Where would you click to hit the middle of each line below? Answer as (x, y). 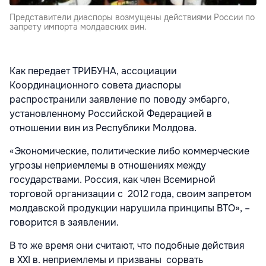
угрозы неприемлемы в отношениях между (108, 166)
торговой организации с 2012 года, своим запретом (130, 194)
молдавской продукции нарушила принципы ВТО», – (130, 208)
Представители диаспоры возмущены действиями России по (132, 18)
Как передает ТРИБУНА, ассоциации (93, 71)
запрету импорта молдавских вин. (78, 27)
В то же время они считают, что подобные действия (127, 246)
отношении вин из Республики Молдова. (103, 128)
